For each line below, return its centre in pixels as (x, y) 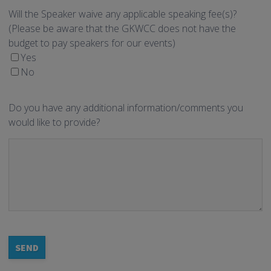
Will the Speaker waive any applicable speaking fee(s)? (122, 14)
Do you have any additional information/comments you (126, 108)
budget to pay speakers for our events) (92, 43)
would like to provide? (54, 122)
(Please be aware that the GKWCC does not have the (122, 29)
